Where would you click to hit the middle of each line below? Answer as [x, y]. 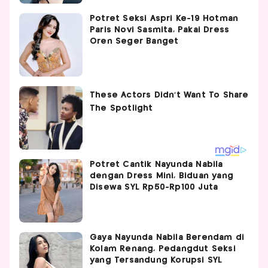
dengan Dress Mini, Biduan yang [162, 176]
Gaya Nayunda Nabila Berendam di [167, 237]
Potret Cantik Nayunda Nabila [156, 164]
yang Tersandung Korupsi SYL [156, 260]
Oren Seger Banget [134, 41]
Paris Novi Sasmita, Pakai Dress [160, 30]
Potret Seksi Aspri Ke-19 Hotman [164, 18]
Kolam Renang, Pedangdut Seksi [163, 249]
